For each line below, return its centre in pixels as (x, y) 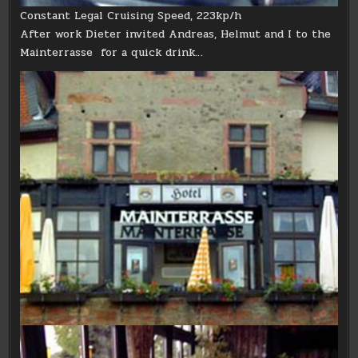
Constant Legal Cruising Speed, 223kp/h (131, 15)
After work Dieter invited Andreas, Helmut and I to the (176, 34)
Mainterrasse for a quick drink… (112, 52)
